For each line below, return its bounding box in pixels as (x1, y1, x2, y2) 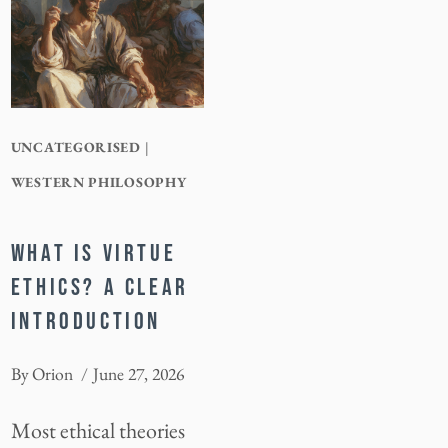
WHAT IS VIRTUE (10, 238, 177, 268)
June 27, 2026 (92, 362, 184, 386)
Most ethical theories (10, 416, 185, 446)
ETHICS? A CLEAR (10, 272, 189, 302)
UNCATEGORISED (10, 137, 141, 156)
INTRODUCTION (10, 306, 161, 336)
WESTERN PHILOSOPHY (10, 172, 187, 191)
